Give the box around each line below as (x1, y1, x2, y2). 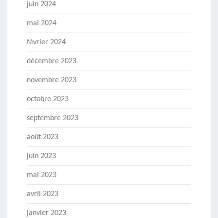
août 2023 (27, 133, 58, 142)
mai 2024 (27, 19, 56, 28)
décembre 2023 (27, 57, 76, 66)
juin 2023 (27, 152, 56, 161)
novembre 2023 (27, 76, 76, 85)
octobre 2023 (27, 95, 69, 104)
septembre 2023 (27, 114, 78, 123)
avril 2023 (27, 190, 58, 199)
